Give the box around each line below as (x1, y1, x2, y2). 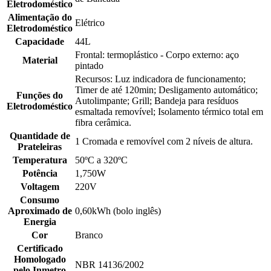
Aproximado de (7, 206, 72, 217)
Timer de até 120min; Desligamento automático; (75, 85, 258, 96)
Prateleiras (18, 142, 62, 152)
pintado (75, 60, 103, 71)
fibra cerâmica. (75, 117, 131, 128)
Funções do (16, 90, 63, 101)
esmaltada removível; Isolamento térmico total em (75, 106, 263, 117)
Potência (22, 168, 57, 179)
